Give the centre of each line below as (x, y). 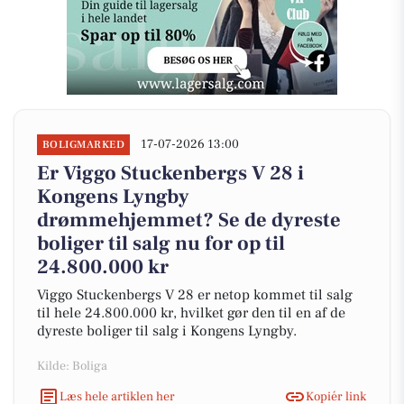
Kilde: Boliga (72, 366)
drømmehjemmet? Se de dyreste (189, 220)
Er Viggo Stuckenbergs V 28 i (170, 173)
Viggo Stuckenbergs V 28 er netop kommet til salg (195, 295)
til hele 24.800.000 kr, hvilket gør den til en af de (191, 313)
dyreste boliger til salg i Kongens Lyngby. (167, 331)
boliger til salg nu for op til (161, 243)
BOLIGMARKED (84, 145)
